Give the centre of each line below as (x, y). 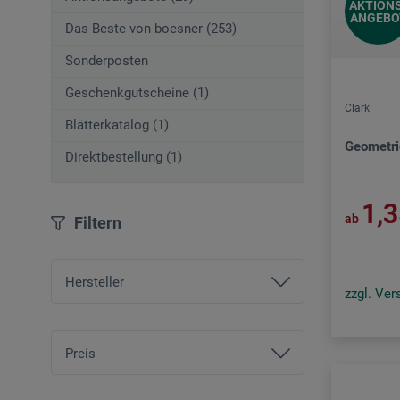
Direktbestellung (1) (124, 158)
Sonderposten (107, 61)
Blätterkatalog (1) (117, 125)
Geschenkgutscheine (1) (137, 93)
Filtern (98, 223)
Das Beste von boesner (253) (151, 29)
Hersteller (95, 283)
